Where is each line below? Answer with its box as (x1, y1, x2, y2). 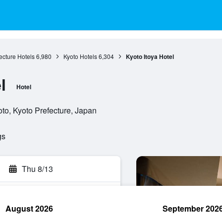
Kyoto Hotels (63, 52, 97, 60)
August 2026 (5, 203, 53, 214)
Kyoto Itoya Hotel (125, 52, 174, 61)
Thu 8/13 (22, 163, 53, 174)
